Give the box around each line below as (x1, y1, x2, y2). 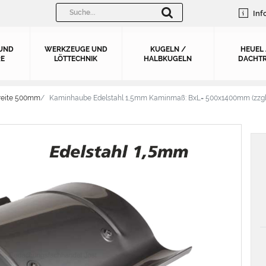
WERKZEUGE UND (44, 45, 107, 53)
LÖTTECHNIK (54, 55, 97, 63)
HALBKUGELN (144, 55, 192, 63)
